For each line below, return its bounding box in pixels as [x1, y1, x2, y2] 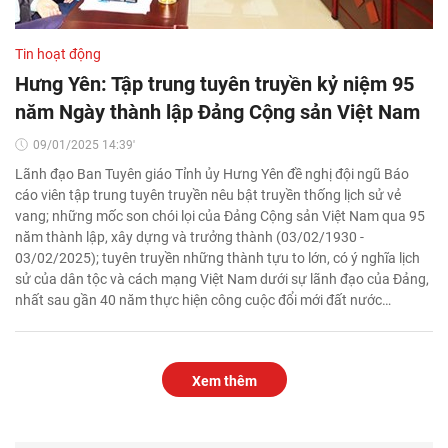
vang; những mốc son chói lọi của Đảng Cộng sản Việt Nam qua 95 [15, 207, 425, 224]
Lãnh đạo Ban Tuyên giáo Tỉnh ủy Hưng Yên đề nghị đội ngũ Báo [15, 165, 409, 182]
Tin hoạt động [15, 45, 101, 62]
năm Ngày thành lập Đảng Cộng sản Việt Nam [15, 99, 420, 124]
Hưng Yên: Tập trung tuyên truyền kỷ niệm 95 [15, 71, 414, 96]
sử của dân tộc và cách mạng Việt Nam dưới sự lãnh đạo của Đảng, [15, 270, 429, 287]
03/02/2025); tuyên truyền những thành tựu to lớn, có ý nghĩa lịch [15, 249, 420, 266]
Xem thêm [191, 372, 257, 389]
